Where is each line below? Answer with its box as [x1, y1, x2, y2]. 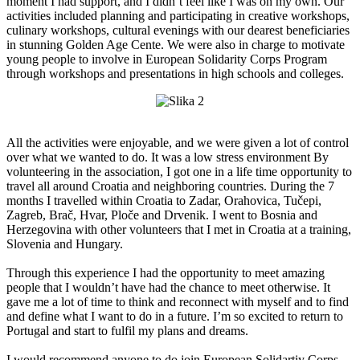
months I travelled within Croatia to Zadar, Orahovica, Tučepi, [6, 193, 321, 207]
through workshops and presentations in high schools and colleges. [6, 66, 344, 80]
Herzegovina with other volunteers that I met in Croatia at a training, [6, 222, 351, 236]
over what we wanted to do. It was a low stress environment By [6, 149, 329, 164]
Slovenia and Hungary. [6, 236, 123, 251]
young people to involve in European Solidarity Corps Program [6, 51, 327, 66]
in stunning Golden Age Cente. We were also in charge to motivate [6, 37, 345, 51]
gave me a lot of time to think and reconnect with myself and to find [6, 294, 349, 309]
